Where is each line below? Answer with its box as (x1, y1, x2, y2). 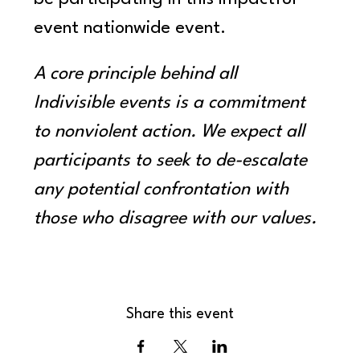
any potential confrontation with (34, 181, 294, 199)
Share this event (126, 307, 234, 322)
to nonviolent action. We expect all (34, 123, 310, 141)
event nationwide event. (34, 19, 227, 38)
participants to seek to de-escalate (34, 152, 313, 170)
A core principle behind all (34, 65, 243, 84)
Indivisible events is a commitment (34, 94, 311, 112)
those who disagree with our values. (34, 210, 317, 228)
